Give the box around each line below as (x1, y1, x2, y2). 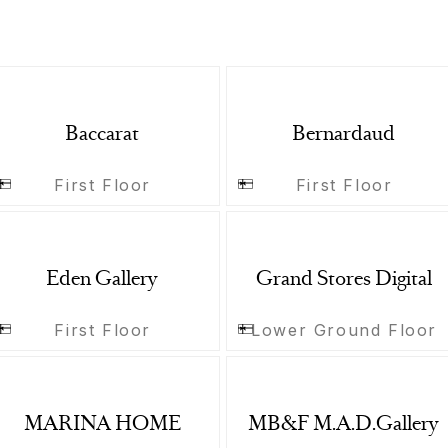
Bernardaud (292, 126, 396, 145)
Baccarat (65, 126, 140, 145)
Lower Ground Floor (251, 319, 438, 340)
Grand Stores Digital (255, 270, 432, 290)
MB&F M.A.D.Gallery (248, 415, 440, 435)
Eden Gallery (46, 270, 159, 290)
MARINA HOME (23, 415, 181, 435)
